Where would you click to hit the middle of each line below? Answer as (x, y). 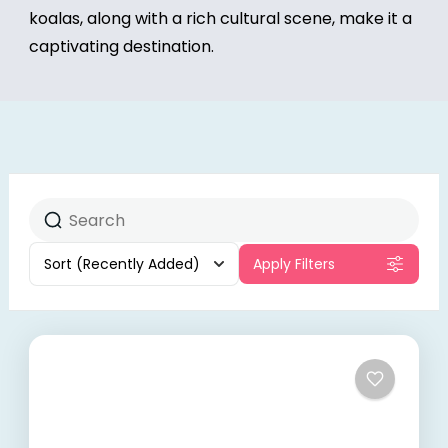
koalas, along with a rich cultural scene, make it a (220, 18)
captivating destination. (121, 46)
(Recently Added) (138, 264)
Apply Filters (294, 264)
